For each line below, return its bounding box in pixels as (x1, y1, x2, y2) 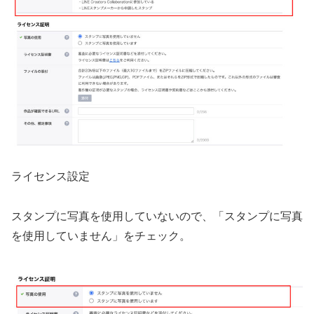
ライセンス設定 (11, 170, 90, 182)
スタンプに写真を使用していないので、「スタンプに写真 (11, 210, 303, 222)
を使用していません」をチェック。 (11, 229, 191, 242)
